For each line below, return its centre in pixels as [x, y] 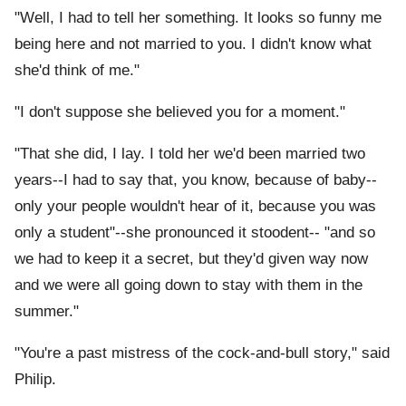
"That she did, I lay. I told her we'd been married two [190, 154]
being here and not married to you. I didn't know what [193, 44]
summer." [47, 312]
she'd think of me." [77, 71]
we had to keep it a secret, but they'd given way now [191, 259]
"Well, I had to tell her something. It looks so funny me [198, 18]
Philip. [35, 380]
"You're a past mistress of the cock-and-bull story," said [202, 353]
